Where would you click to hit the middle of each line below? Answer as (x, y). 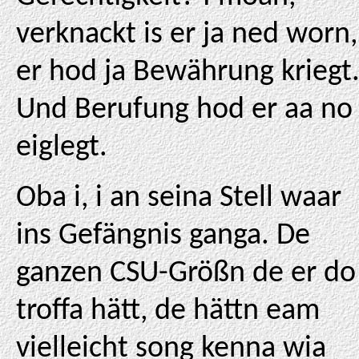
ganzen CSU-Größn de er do (186, 274)
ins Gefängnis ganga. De (163, 236)
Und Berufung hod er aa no (184, 110)
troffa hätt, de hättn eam (168, 311)
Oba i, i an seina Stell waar (179, 198)
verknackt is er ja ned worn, (187, 35)
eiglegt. (62, 148)
